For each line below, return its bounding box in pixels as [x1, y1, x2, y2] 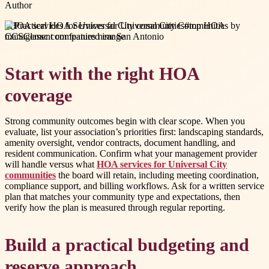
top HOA [189, 20, 225, 31]
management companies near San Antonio [5, 31, 164, 41]
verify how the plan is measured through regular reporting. [5, 202, 225, 213]
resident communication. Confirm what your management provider [5, 148, 257, 159]
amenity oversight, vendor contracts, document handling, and [5, 138, 235, 148]
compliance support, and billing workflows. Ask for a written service [5, 181, 264, 192]
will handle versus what [5, 159, 97, 170]
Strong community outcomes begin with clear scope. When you [5, 116, 245, 127]
